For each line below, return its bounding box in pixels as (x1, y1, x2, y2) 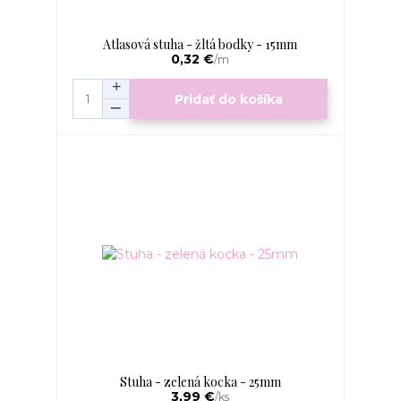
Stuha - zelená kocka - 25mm (119, 373, 281, 391)
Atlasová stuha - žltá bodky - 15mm (103, 36, 298, 54)
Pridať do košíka (175, 90, 284, 107)
